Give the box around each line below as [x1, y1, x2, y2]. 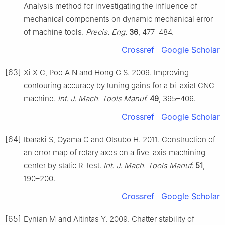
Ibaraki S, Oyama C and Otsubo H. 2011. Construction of [24, 134, 215, 144]
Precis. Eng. [86, 27, 127, 37]
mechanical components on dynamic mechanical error [24, 14, 213, 24]
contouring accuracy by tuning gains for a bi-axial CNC [24, 80, 214, 90]
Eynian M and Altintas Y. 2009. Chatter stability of [24, 214, 194, 224]
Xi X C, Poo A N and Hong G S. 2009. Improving [24, 67, 189, 77]
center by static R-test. [24, 160, 103, 170]
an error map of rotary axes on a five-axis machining [24, 147, 205, 157]
